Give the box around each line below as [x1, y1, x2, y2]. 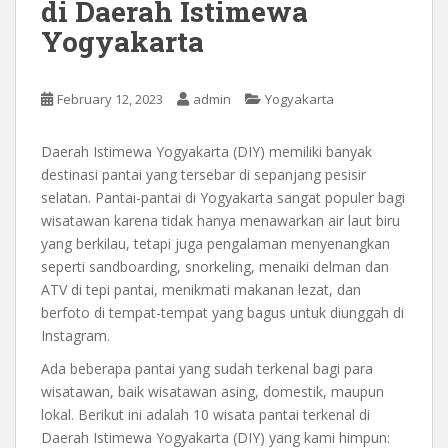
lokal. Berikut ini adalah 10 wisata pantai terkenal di [41, 404, 370, 424]
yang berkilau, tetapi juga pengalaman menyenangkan [41, 233, 390, 253]
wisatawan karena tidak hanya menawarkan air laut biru [41, 210, 400, 230]
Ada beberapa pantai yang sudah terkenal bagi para [41, 358, 373, 378]
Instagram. [41, 325, 110, 345]
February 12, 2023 [57, 89, 163, 108]
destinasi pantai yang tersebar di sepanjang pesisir [41, 164, 366, 184]
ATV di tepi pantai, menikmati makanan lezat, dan [41, 279, 361, 299]
